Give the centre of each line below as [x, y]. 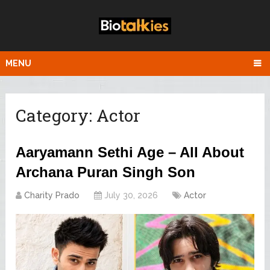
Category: [56, 116]
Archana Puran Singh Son [106, 172]
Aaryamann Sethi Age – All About [130, 152]
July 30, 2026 [131, 196]
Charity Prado [52, 196]
